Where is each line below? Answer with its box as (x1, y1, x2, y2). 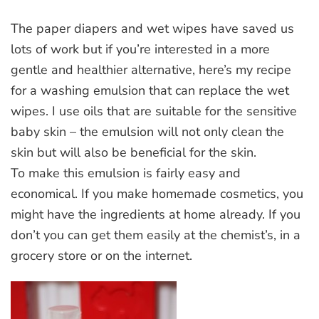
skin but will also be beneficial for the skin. (11, 143, 256, 161)
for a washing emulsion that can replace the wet (11, 81, 289, 99)
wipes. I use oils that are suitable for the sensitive (11, 102, 297, 120)
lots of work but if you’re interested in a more (11, 40, 270, 58)
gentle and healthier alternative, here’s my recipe (11, 61, 291, 78)
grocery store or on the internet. (11, 246, 192, 264)
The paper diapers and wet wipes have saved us (11, 19, 294, 37)
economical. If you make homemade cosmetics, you (11, 184, 303, 202)
